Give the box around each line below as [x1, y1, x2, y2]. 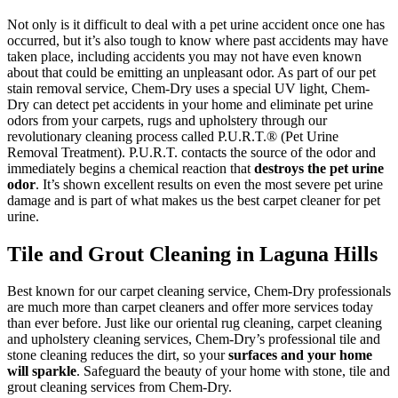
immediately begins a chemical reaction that [7, 160, 254, 176]
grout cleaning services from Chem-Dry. [7, 379, 232, 395]
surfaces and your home [228, 347, 372, 363]
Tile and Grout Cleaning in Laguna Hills [7, 242, 378, 266]
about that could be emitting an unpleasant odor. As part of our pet [7, 64, 376, 80]
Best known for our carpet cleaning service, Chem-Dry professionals [7, 283, 391, 299]
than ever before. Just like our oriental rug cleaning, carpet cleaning [7, 315, 382, 331]
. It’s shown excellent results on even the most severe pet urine [36, 176, 383, 192]
